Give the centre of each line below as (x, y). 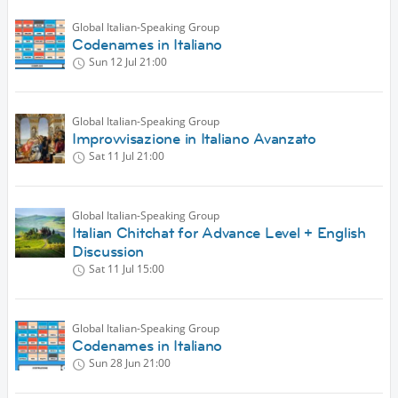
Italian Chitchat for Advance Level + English (219, 233)
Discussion (108, 252)
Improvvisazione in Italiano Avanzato (194, 139)
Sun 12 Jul (113, 62)
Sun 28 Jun (115, 363)
